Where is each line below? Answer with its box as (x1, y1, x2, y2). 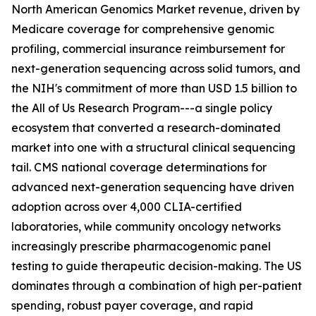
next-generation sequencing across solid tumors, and (11, 61, 300, 76)
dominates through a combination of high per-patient (11, 279, 302, 293)
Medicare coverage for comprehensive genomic (11, 22, 274, 37)
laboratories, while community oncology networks (11, 219, 281, 234)
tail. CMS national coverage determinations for (11, 160, 267, 175)
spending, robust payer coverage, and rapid (11, 298, 253, 313)
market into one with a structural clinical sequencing (11, 140, 296, 155)
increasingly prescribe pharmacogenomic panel (11, 239, 271, 254)
